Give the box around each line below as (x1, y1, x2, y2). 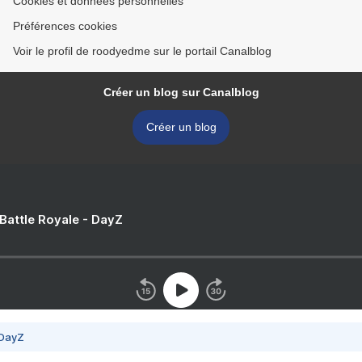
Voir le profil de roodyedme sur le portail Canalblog (13, 44, 271, 57)
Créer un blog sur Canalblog (103, 86, 259, 99)
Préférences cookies (13, 19, 117, 32)
